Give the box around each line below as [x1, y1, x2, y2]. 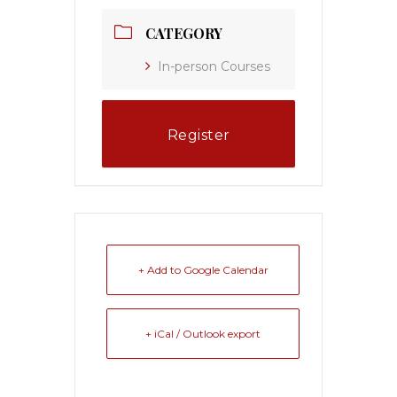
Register [167, 127, 230, 144]
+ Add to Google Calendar [137, 263, 269, 277]
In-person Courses [158, 58, 270, 75]
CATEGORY [145, 24, 222, 43]
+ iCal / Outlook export [145, 327, 261, 341]
